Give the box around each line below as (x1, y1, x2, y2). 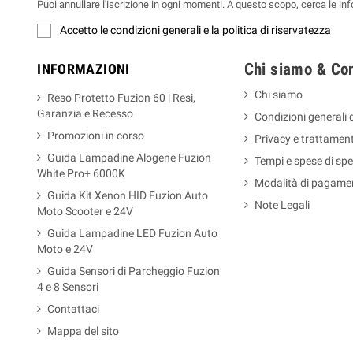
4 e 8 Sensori (37, 281, 99, 294)
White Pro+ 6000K (37, 167, 126, 180)
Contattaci (47, 303, 100, 316)
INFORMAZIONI (37, 61, 130, 78)
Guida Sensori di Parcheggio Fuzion (47, 265, 221, 278)
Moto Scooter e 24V (37, 205, 134, 218)
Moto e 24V (37, 243, 94, 256)
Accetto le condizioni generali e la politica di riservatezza (60, 23, 332, 36)
